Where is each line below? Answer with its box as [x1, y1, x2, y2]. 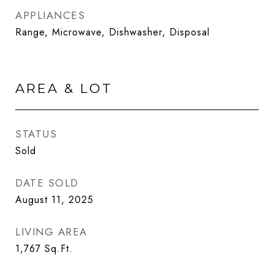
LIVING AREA [15, 224, 87, 239]
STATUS [15, 127, 57, 141]
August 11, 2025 [15, 193, 94, 207]
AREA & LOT [15, 81, 113, 96]
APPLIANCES [15, 8, 85, 23]
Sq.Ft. [45, 242, 73, 256]
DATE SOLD [15, 176, 79, 190]
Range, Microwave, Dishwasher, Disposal [15, 25, 210, 39]
